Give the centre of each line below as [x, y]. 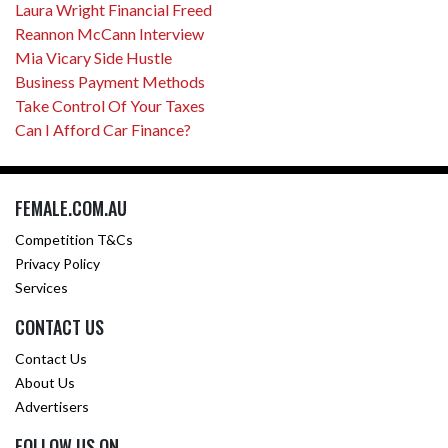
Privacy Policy [57, 263]
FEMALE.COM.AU [71, 208]
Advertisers [52, 406]
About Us [45, 382]
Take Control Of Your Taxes [110, 105]
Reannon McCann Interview [109, 33]
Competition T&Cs [74, 239]
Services [41, 287]
